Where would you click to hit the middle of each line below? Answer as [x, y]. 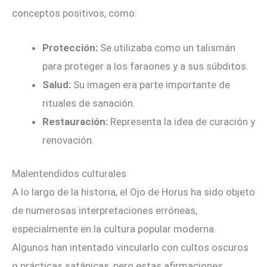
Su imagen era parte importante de [150, 84]
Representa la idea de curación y [181, 121]
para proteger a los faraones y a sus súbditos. [145, 66]
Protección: [70, 47]
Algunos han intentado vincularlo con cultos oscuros [130, 248]
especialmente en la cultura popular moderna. [114, 229]
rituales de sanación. [89, 103]
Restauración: [75, 121]
